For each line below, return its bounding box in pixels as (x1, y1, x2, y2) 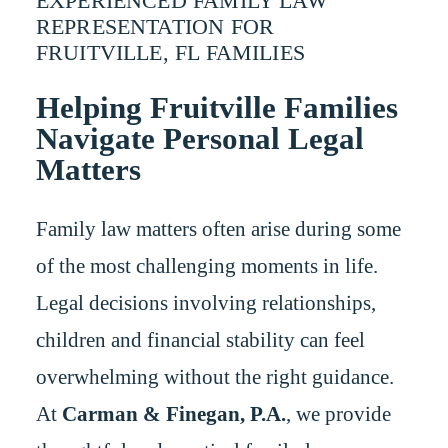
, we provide (285, 402, 391, 425)
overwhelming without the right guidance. (35, 365, 394, 388)
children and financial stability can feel (35, 328, 365, 351)
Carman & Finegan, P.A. (61, 402, 286, 425)
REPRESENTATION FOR (35, 13, 275, 39)
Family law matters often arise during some (35, 217, 401, 240)
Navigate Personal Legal (35, 120, 364, 156)
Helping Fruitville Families (35, 89, 398, 125)
